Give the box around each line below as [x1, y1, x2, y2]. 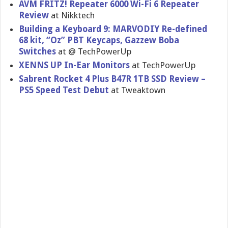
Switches [19, 46, 56, 56]
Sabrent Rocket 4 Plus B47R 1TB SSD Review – [19, 74, 206, 84]
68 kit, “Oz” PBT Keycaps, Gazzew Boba [19, 35, 180, 45]
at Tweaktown [111, 85, 166, 95]
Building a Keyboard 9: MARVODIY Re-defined [19, 24, 208, 34]
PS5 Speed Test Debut [19, 85, 111, 95]
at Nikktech [49, 10, 95, 20]
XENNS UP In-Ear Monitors [19, 60, 130, 70]
